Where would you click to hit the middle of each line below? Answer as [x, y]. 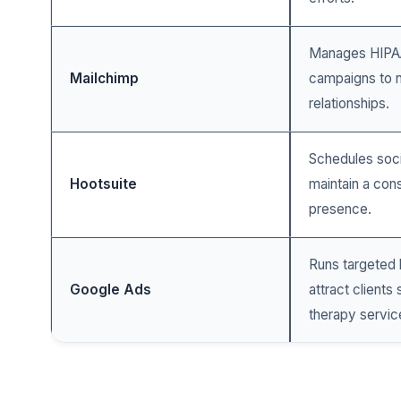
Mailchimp [104, 78]
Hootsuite [103, 184]
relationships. [349, 103]
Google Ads [111, 290]
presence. [340, 209]
